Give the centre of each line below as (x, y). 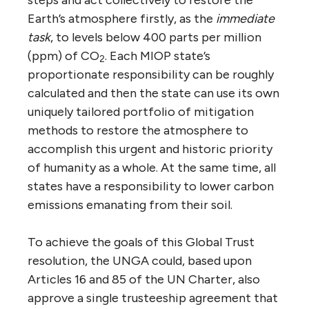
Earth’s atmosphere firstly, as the (122, 18)
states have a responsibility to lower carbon (151, 186)
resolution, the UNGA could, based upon (140, 260)
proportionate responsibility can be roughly (151, 74)
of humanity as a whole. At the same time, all (152, 167)
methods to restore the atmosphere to (138, 130)
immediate (245, 18)
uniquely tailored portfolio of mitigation (141, 111)
